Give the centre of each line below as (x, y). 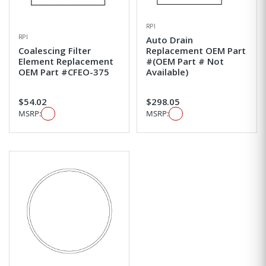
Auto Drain (170, 39)
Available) (167, 72)
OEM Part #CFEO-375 (64, 72)
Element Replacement (66, 61)
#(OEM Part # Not (185, 61)
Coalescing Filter (55, 50)
